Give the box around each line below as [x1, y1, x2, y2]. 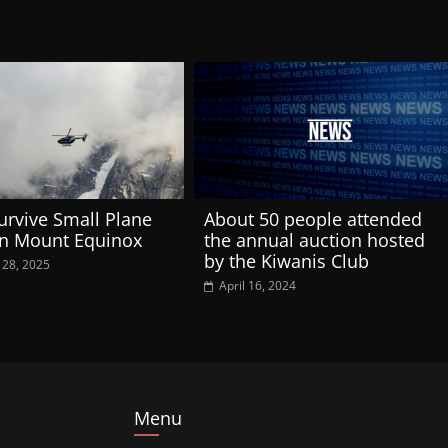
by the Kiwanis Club [204, 248, 369, 273]
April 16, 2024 [219, 276, 296, 294]
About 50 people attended [204, 206, 422, 231]
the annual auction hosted [204, 227, 425, 252]
